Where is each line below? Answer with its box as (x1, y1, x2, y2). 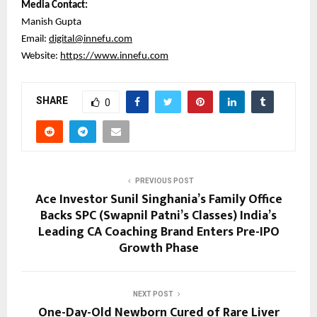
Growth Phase (118, 237, 199, 259)
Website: (21, 50, 60, 62)
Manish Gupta (21, 16, 81, 28)
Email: (21, 33, 49, 45)
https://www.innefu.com (60, 50, 168, 62)
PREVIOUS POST (134, 176, 194, 185)
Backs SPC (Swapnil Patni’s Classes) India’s (40, 204, 277, 226)
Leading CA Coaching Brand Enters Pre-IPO (38, 221, 279, 243)
